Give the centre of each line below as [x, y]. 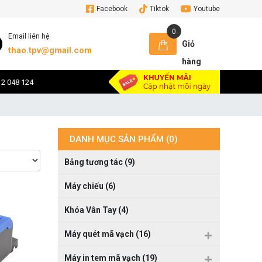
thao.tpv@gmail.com [50, 50]
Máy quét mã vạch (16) [107, 234]
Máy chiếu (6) [90, 186]
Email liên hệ [28, 36]
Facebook [112, 9]
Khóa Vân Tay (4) [96, 210]
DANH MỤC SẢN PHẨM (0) [123, 139]
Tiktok [159, 9]
